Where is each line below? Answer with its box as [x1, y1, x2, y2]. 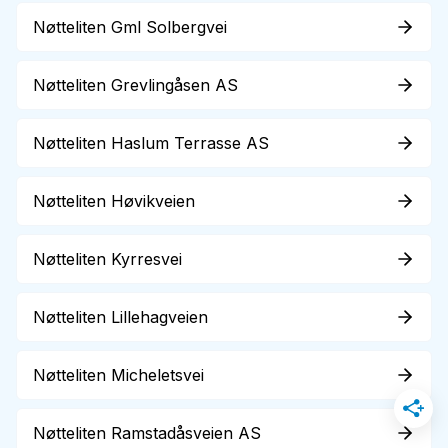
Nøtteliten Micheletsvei [33, 365, 204, 385]
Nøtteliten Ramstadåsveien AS [33, 423, 261, 443]
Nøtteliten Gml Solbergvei [33, 17, 227, 37]
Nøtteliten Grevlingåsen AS [33, 75, 238, 95]
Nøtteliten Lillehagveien [33, 307, 208, 327]
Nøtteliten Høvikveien [33, 191, 195, 211]
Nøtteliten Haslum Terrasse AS [33, 133, 269, 153]
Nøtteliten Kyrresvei [33, 249, 182, 269]
